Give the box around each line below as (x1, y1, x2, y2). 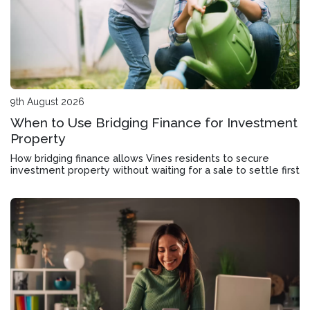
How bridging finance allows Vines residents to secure (10, 152, 269, 164)
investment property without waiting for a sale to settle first (10, 163, 300, 176)
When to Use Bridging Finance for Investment (10, 114, 298, 130)
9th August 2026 (10, 95, 84, 107)
